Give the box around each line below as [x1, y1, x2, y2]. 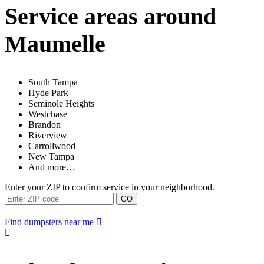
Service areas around [5, 2, 216, 29]
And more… [28, 162, 75, 173]
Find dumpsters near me [5, 217, 94, 227]
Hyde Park [28, 88, 68, 98]
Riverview [28, 130, 67, 141]
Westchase [28, 109, 67, 120]
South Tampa [28, 77, 78, 88]
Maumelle [5, 30, 105, 57]
